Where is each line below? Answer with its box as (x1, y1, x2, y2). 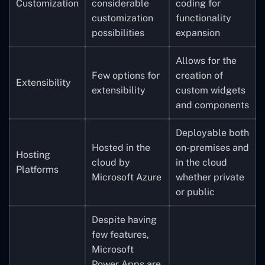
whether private (176, 171, 244, 183)
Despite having (92, 214, 157, 225)
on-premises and (176, 141, 249, 153)
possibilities (92, 27, 144, 38)
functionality (176, 12, 231, 24)
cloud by (92, 156, 130, 168)
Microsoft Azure (92, 171, 161, 183)
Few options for (92, 69, 160, 81)
